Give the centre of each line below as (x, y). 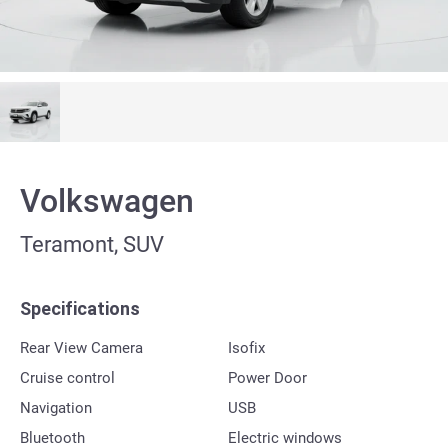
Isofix (247, 347)
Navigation (56, 407)
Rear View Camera (81, 347)
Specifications (80, 308)
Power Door (268, 377)
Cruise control (67, 377)
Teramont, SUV (92, 244)
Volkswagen (107, 200)
